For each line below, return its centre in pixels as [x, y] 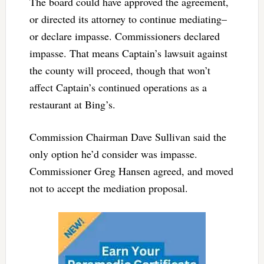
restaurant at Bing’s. [72, 104]
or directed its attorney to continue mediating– [128, 19]
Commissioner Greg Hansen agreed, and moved [131, 171]
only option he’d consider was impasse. [113, 154]
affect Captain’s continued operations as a [118, 87]
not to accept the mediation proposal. [108, 188]
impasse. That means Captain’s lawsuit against [128, 53]
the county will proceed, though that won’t [120, 70]
